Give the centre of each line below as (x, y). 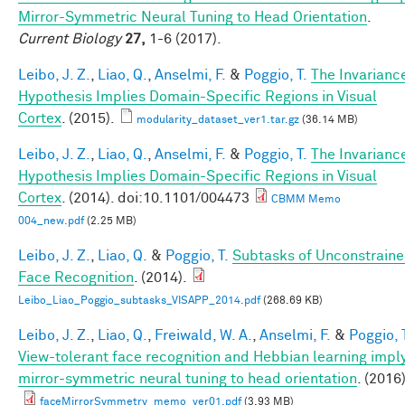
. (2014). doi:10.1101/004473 (155, 198)
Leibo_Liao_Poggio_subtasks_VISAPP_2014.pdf (139, 301)
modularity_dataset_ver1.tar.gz (218, 120)
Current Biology (70, 38)
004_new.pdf (51, 221)
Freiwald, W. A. (203, 335)
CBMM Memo (306, 199)
